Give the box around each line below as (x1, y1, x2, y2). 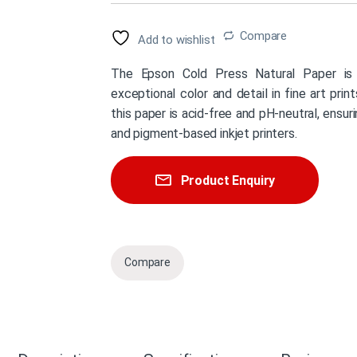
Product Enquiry (180, 172, 276, 188)
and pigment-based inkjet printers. (111, 126, 297, 142)
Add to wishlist (137, 33, 215, 48)
